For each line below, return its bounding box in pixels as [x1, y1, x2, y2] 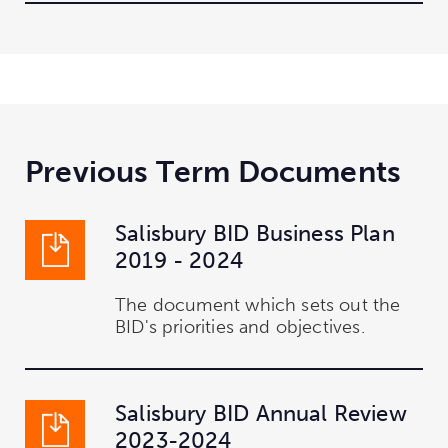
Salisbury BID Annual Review [115, 399, 407, 427]
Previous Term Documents [25, 153, 402, 190]
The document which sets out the [115, 293, 401, 316]
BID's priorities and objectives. [115, 315, 365, 338]
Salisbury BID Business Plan [115, 219, 395, 247]
